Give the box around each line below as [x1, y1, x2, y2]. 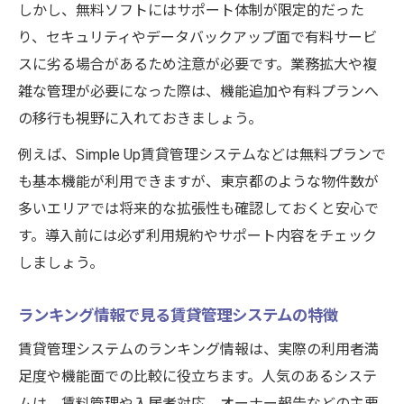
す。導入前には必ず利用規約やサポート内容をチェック [18, 227, 377, 244]
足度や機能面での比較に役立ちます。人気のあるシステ [18, 368, 377, 385]
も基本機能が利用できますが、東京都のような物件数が [18, 173, 379, 190]
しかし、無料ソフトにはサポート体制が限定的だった [18, 2, 364, 19]
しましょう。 [18, 254, 104, 271]
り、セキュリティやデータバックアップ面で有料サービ [18, 29, 377, 46]
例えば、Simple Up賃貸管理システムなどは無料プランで [18, 146, 386, 163]
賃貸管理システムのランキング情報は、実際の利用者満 [18, 341, 379, 358]
